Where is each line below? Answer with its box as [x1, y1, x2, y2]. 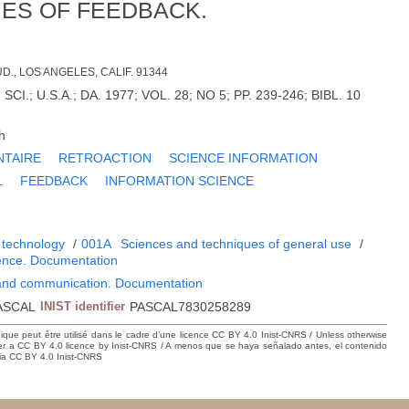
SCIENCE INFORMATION [169, 151, 319, 166]
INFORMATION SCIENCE [105, 173, 255, 189]
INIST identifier [40, 299, 126, 314]
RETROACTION [58, 151, 152, 166]
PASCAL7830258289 [130, 299, 252, 315]
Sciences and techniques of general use [121, 236, 352, 252]
